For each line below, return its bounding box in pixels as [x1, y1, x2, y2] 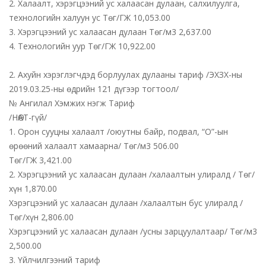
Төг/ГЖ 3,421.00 [9, 154, 72, 166]
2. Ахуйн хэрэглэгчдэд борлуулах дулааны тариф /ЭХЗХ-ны [9, 69, 242, 80]
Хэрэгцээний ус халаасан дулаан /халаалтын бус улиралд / [9, 197, 243, 208]
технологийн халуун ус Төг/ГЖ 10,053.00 [9, 12, 170, 23]
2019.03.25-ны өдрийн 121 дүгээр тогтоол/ [9, 83, 179, 94]
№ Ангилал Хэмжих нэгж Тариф [9, 97, 135, 109]
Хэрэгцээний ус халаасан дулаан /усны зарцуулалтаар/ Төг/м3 [9, 226, 257, 237]
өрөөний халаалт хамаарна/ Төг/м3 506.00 [9, 140, 179, 151]
